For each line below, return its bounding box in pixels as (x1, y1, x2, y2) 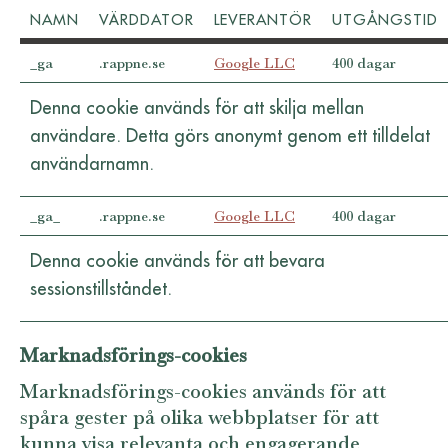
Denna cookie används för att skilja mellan (30, 94, 364, 120)
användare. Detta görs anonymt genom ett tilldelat (30, 122, 430, 148)
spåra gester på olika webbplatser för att (20, 403, 379, 431)
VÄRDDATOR (99, 8, 194, 30)
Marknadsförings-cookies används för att (20, 377, 386, 405)
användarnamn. (30, 150, 154, 176)
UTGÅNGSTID (332, 8, 438, 30)
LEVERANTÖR (214, 8, 312, 30)
